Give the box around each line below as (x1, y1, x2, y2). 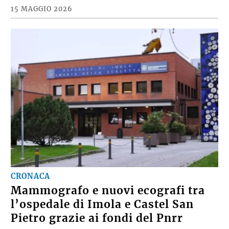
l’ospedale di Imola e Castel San (11, 197, 194, 211)
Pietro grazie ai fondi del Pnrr (11, 211, 184, 225)
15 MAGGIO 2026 (11, 5, 73, 13)
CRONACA (11, 171, 51, 181)
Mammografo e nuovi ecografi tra (11, 184, 205, 197)
